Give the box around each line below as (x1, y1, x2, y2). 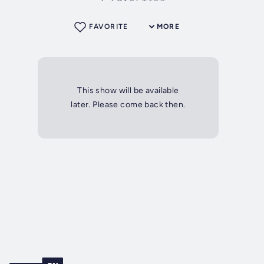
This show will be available (77, 85, 179, 96)
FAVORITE (89, 22, 128, 31)
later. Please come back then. (71, 100, 186, 110)
